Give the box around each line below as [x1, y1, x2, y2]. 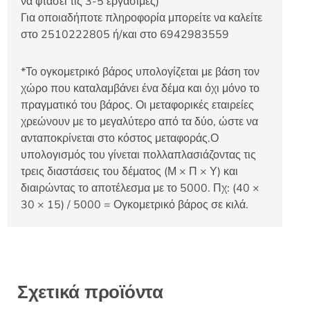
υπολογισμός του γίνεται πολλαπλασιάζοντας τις [21, 147, 256, 163]
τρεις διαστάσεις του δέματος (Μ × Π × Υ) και [21, 164, 238, 180]
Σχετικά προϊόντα [17, 280, 163, 305]
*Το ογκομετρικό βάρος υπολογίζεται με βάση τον [21, 64, 259, 80]
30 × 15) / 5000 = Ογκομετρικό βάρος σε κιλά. [21, 197, 248, 213]
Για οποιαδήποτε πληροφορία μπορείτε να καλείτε [21, 10, 262, 26]
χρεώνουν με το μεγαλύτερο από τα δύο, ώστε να [21, 114, 258, 130]
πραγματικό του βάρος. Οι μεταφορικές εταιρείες [21, 98, 254, 113]
